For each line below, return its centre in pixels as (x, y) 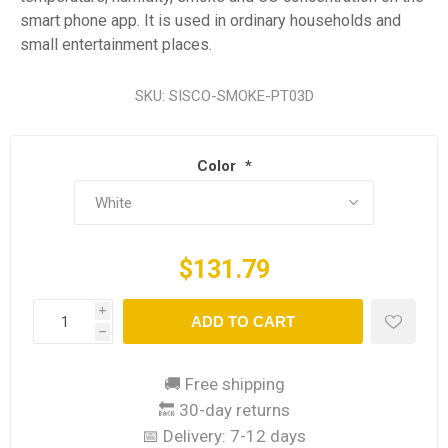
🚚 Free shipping (224, 384)
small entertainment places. (116, 44)
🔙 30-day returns (224, 410)
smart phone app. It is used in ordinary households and (210, 20)
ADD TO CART (242, 322)
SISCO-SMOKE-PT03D (241, 96)
